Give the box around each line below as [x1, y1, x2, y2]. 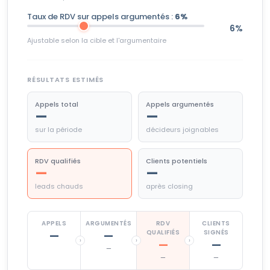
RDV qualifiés [35, 155, 81, 166]
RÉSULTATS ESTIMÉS [27, 74, 104, 84]
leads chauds [35, 181, 83, 191]
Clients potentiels [146, 155, 207, 166]
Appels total [35, 99, 78, 109]
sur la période [35, 124, 82, 134]
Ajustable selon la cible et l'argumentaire [27, 35, 166, 45]
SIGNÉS [203, 227, 229, 237]
